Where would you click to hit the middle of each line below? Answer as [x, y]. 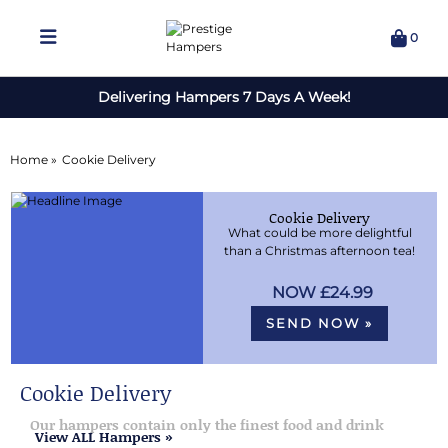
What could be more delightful [319, 232]
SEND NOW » [320, 323]
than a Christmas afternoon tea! [320, 250]
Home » [33, 159]
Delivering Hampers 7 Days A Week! [224, 97]
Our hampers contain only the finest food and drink [206, 424]
